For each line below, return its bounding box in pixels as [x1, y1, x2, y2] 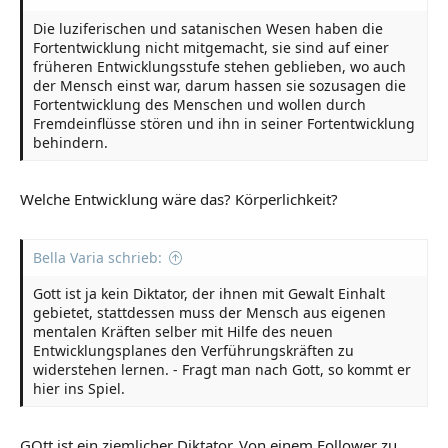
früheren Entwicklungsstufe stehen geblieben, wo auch [33, 56, 406, 76]
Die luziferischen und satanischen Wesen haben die [33, 18, 383, 38]
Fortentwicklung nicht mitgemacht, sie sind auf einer [33, 37, 389, 57]
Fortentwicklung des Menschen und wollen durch [33, 94, 366, 114]
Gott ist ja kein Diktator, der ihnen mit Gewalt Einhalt [33, 283, 385, 303]
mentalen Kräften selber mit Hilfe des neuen [33, 321, 333, 341]
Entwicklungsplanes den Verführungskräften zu [33, 340, 354, 360]
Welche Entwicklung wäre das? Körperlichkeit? [20, 189, 338, 209]
